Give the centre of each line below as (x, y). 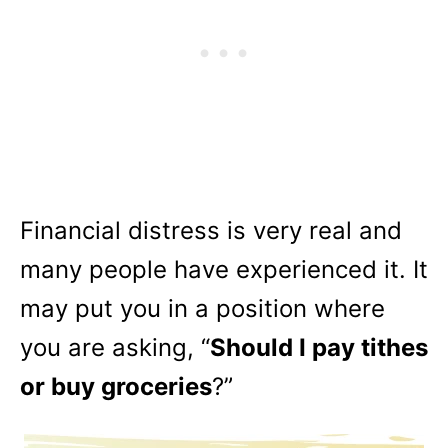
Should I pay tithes (319, 347)
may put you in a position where (202, 308)
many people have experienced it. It (224, 269)
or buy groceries (116, 386)
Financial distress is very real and (211, 230)
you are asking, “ (115, 347)
